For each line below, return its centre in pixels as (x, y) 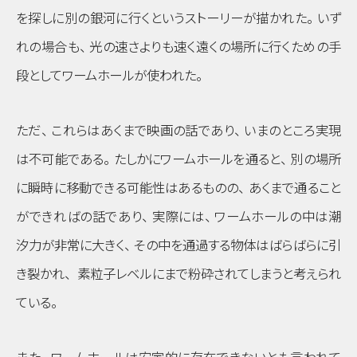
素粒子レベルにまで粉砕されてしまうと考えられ (208, 275)
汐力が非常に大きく (71, 246)
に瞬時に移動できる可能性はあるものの (127, 188)
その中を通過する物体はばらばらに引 (238, 246)
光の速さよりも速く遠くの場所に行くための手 (216, 47)
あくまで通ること (295, 188)
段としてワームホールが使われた (106, 76)
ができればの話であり (79, 217)
